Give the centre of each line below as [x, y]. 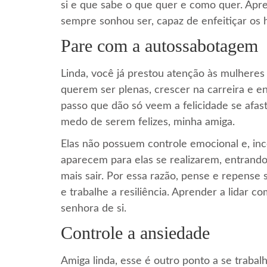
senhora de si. [94, 208]
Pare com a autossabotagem [159, 45]
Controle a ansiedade [135, 232]
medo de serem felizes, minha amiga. [148, 122]
